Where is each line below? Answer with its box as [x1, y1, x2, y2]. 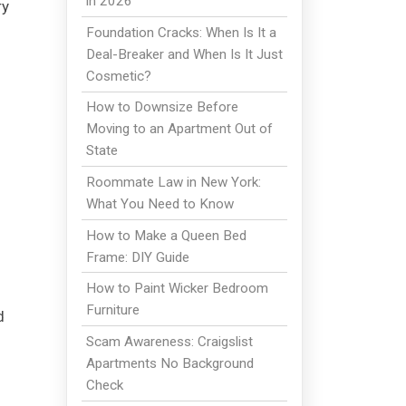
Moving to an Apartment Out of [85, 121, 273, 138]
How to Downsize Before [85, 99, 238, 116]
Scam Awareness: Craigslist [85, 333, 253, 350]
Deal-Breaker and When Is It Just [85, 45, 283, 63]
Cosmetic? [85, 67, 151, 84]
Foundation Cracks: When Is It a [85, 24, 276, 41]
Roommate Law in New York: [85, 174, 261, 191]
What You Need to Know [85, 196, 234, 213]
